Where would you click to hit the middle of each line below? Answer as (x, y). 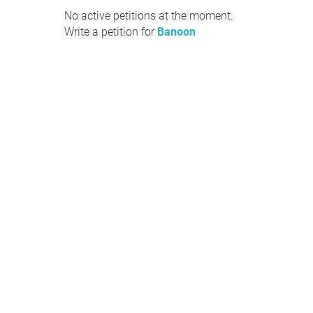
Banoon (176, 32)
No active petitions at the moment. (149, 16)
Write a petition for (111, 32)
